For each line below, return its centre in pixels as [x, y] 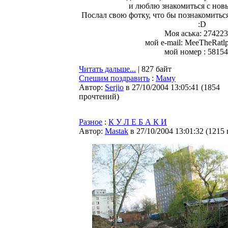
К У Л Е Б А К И [138, 122]
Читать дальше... [107, 69]
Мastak [117, 131]
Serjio [114, 87]
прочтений [98, 96]
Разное [91, 122]
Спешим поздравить [114, 78]
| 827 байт [154, 69]
